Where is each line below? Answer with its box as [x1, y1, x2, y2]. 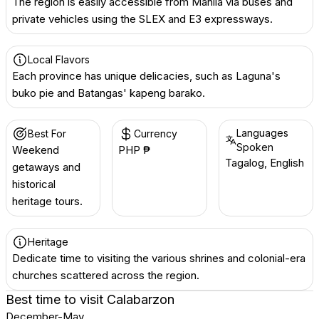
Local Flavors [28, 53, 90, 66]
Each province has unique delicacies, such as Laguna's [12, 69, 281, 83]
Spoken [236, 141, 274, 153]
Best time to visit [6, 292, 107, 307]
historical [12, 177, 56, 191]
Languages [236, 127, 289, 139]
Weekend [12, 143, 59, 157]
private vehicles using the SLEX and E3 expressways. [12, 12, 273, 26]
